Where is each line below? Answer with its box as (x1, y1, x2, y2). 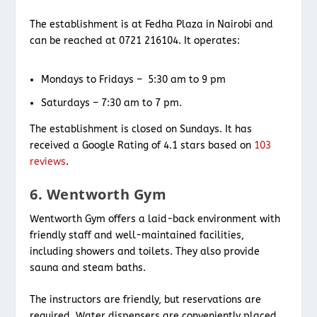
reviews (30, 155, 67, 168)
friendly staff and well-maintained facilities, (30, 229, 245, 241)
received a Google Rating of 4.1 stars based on (30, 139, 255, 151)
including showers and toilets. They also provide (30, 245, 260, 258)
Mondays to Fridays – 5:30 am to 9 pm (41, 73, 229, 86)
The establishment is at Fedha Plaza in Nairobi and (30, 18, 274, 30)
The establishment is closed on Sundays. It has (30, 122, 253, 135)
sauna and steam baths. (30, 261, 149, 274)
